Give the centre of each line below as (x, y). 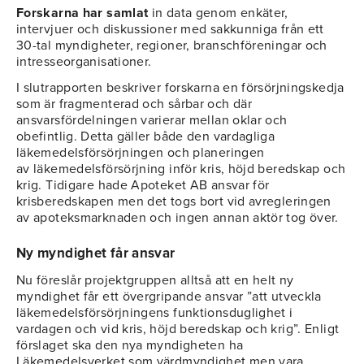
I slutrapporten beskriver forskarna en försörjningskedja (180, 88)
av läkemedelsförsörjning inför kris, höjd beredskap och (181, 169)
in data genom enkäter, (218, 13)
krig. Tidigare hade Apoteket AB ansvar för (143, 186)
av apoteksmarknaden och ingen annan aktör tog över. (178, 218)
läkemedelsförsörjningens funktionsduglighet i (155, 313)
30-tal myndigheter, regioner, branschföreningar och (172, 46)
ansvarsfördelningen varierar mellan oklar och (152, 121)
